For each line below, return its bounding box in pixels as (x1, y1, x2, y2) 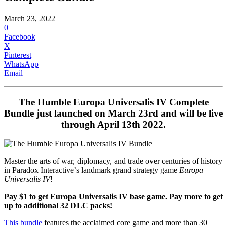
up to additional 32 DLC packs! (4, 201, 112, 210)
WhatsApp (4, 59, 39, 68)
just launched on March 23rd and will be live (34, 107, 223, 119)
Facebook (4, 32, 35, 41)
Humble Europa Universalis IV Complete (37, 96, 209, 107)
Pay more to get (169, 192, 223, 201)
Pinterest (4, 50, 31, 59)
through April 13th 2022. (61, 119, 166, 130)
